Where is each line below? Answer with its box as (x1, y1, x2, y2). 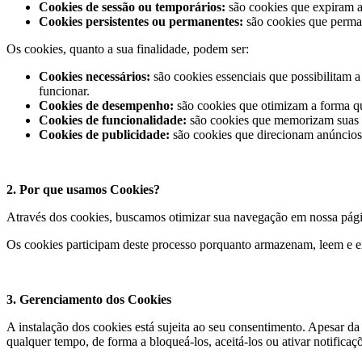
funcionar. (39, 84, 90, 98)
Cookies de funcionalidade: (39, 113, 187, 127)
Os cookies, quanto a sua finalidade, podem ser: (6, 42, 249, 56)
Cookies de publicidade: (39, 128, 170, 141)
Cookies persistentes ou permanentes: (39, 15, 243, 28)
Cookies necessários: (39, 69, 150, 83)
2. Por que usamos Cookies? (6, 183, 160, 196)
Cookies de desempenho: (39, 99, 177, 112)
